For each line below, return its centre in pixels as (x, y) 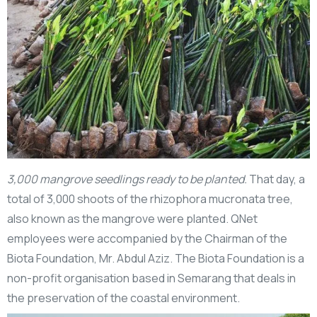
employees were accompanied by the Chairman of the (147, 238)
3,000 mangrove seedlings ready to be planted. (127, 179)
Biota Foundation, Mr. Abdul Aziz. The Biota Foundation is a (156, 258)
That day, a (276, 179)
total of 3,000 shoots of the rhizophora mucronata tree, (150, 198)
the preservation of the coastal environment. (123, 298)
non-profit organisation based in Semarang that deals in (151, 278)
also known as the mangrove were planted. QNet (132, 218)
